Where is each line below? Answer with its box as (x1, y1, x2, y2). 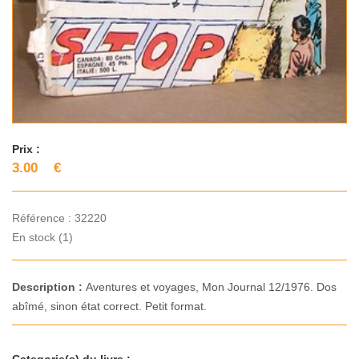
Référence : (12, 212, 75, 225)
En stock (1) (12, 231, 73, 244)
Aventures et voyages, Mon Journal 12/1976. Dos (86, 280, 337, 294)
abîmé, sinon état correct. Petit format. (12, 300, 207, 313)
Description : (12, 280, 86, 294)
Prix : (12, 143, 40, 156)
